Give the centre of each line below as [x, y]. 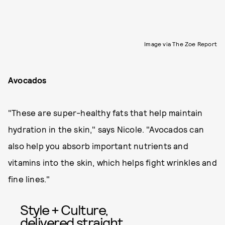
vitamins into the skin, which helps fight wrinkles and [113, 162]
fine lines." [29, 179]
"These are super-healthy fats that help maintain [105, 113]
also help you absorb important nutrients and [98, 146]
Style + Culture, [64, 209]
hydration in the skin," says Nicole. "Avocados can [106, 129]
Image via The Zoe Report [181, 44]
